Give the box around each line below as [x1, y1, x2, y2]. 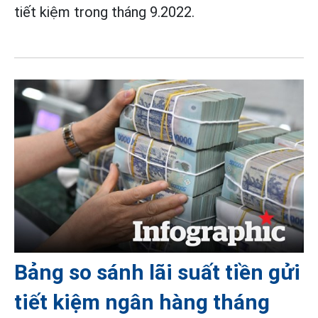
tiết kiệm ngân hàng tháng [14, 289, 270, 314]
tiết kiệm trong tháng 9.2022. [14, 4, 194, 21]
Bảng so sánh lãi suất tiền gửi [14, 259, 300, 285]
